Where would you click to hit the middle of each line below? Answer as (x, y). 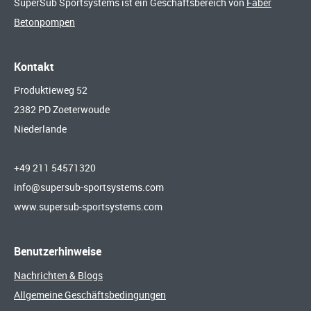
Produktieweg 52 (52, 90)
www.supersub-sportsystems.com (88, 206)
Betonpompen (44, 22)
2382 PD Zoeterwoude (63, 109)
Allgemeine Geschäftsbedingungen (90, 295)
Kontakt (34, 66)
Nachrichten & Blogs (58, 276)
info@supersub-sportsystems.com (90, 187)
